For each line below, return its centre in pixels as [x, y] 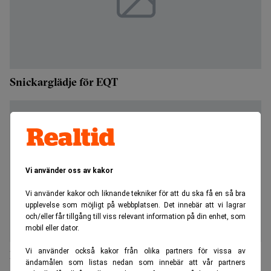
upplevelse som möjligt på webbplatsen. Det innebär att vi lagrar [135, 205]
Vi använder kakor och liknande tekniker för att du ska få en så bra [135, 194]
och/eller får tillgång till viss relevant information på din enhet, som [135, 217]
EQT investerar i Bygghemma [81, 255]
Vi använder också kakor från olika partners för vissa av [135, 251]
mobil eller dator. [52, 228]
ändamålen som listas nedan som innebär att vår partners [135, 263]
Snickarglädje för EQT [64, 82]
